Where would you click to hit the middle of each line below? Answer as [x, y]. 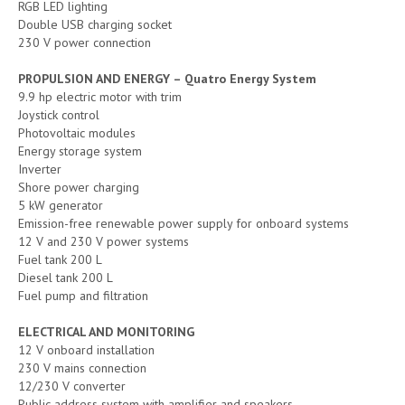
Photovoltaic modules [77, 132]
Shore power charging [79, 187]
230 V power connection [85, 42]
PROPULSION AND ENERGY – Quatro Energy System [167, 78]
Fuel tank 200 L [60, 259]
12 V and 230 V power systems [104, 241]
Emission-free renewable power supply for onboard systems [184, 223]
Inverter [40, 169]
